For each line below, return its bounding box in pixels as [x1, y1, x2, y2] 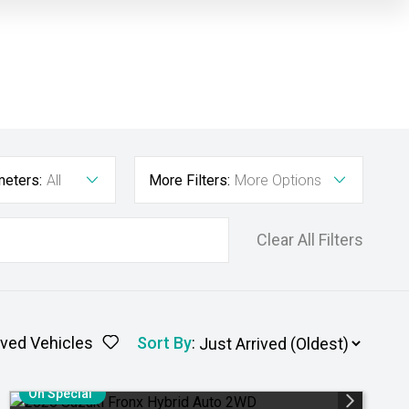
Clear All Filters [257, 230, 363, 249]
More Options [235, 172, 321, 189]
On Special [28, 386, 92, 401]
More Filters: [149, 172, 230, 189]
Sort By [137, 333, 192, 352]
